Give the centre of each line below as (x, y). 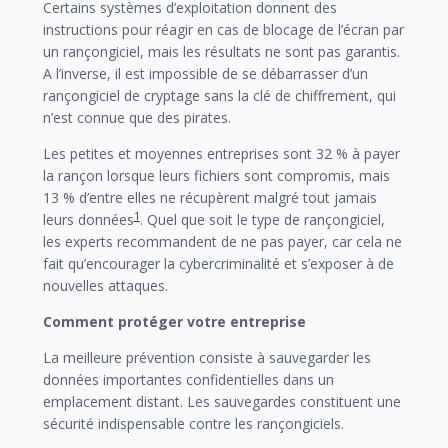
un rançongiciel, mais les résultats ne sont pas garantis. (221, 51)
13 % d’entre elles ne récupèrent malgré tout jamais (209, 197)
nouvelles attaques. (105, 285)
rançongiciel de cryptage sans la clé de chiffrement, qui (219, 95)
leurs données (88, 219)
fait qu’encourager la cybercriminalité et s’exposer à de (218, 263)
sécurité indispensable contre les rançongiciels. (193, 423)
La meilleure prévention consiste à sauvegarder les (206, 357)
